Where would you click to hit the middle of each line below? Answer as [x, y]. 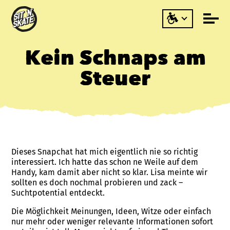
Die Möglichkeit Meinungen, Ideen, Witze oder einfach [111, 212]
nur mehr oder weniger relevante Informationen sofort [112, 222]
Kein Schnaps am [115, 60]
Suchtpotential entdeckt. [58, 193]
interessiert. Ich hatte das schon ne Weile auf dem [105, 162]
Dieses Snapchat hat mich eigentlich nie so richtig [105, 152]
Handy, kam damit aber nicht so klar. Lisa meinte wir [110, 172]
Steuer [115, 80]
